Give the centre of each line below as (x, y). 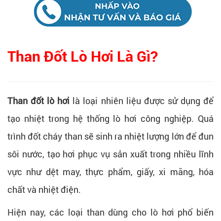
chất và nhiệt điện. (44, 189)
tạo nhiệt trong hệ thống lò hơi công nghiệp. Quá (110, 118)
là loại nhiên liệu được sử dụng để (142, 100)
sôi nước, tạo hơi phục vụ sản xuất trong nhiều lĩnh (110, 154)
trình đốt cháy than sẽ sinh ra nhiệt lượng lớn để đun (110, 136)
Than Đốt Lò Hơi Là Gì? (83, 56)
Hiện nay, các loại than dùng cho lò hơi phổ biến (110, 212)
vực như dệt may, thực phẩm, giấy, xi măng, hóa (110, 171)
